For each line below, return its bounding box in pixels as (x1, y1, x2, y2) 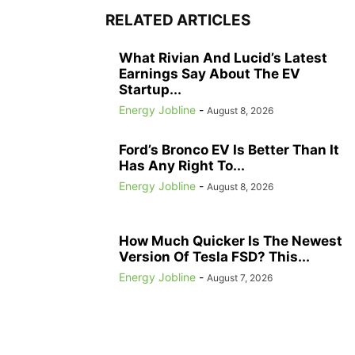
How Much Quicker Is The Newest (119, 232, 342, 249)
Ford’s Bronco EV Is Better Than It (119, 141, 339, 158)
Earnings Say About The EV (119, 65, 300, 82)
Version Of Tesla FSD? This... (119, 248, 310, 265)
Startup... (119, 81, 181, 97)
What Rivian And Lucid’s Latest (119, 49, 327, 66)
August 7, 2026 (207, 271, 273, 284)
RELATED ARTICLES (105, 10, 250, 29)
